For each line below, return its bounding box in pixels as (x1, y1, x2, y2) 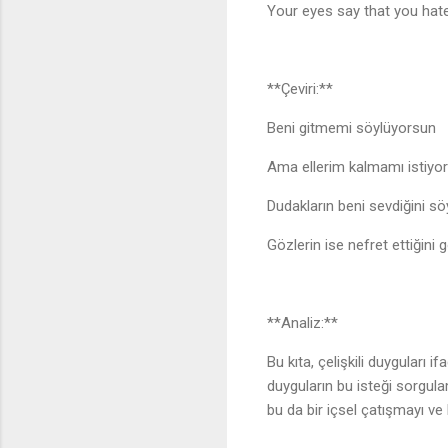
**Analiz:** (267, 314, 338, 333)
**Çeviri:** (267, 80, 333, 99)
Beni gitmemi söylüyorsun (267, 119, 444, 138)
